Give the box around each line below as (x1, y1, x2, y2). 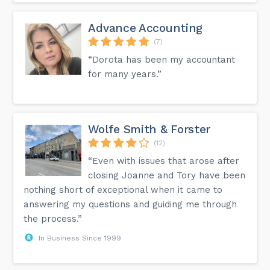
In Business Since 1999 (39, 234, 122, 243)
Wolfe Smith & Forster (88, 122, 211, 137)
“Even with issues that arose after (88, 155, 240, 167)
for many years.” (88, 69, 162, 80)
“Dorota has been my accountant (88, 54, 236, 66)
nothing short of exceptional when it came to (24, 184, 223, 196)
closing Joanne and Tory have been (88, 170, 246, 181)
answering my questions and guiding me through (24, 199, 237, 210)
